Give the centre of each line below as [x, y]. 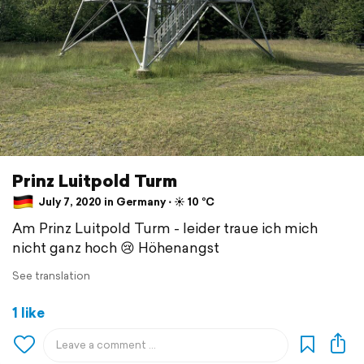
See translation [51, 276]
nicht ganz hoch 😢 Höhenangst [116, 248]
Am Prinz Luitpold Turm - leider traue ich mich [165, 228]
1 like [28, 313]
